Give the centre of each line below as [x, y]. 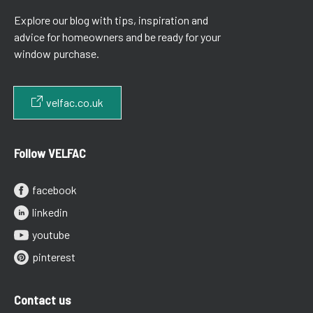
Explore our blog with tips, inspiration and [111, 20]
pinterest [54, 257]
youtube [51, 235]
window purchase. [57, 54]
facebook [54, 190]
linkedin [50, 212]
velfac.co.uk [75, 103]
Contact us [42, 300]
